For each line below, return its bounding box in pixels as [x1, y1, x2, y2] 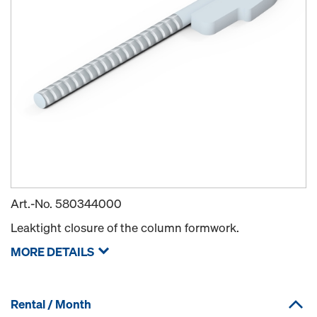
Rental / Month [11, 296, 91, 312]
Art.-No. [11, 195, 55, 212]
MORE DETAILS [11, 243, 94, 260]
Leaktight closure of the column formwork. [11, 219, 239, 236]
